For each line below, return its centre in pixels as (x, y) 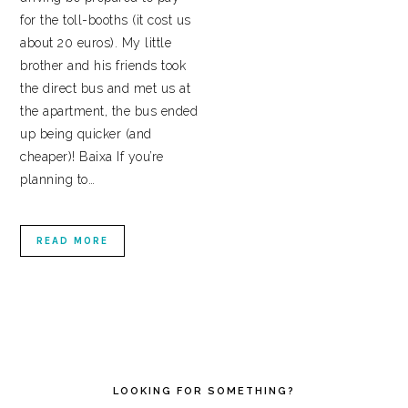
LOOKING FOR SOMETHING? (204, 392)
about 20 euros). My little (96, 43)
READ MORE (73, 241)
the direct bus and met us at (106, 89)
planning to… (58, 180)
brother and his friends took (103, 66)
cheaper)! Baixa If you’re (92, 157)
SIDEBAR (65, 375)
